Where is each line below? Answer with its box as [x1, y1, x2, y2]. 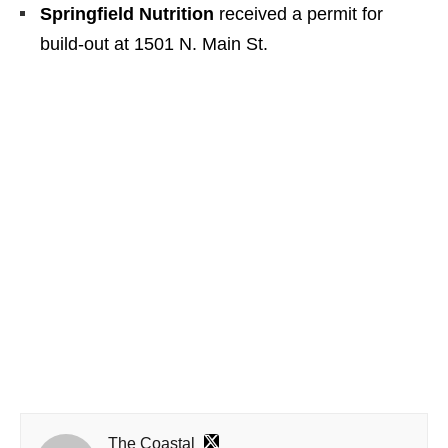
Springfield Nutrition [40, 3, 214, 24]
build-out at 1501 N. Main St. [40, 33, 268, 54]
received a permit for [214, 3, 383, 24]
